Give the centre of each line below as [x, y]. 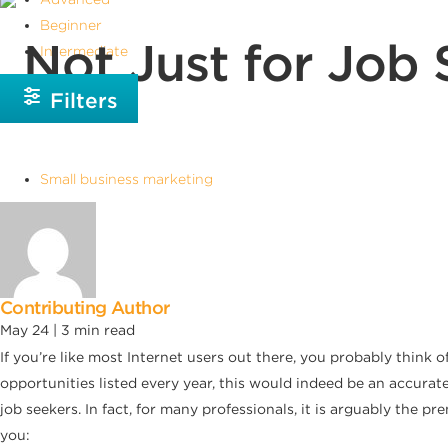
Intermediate [84, 50]
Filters [81, 100]
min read [104, 329]
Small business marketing [126, 178]
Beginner [71, 24]
